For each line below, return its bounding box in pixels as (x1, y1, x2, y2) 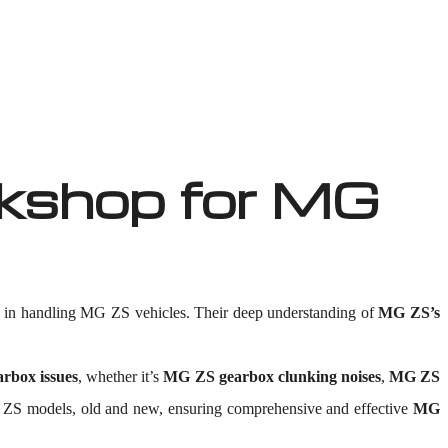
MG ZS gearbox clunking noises (163, 368, 381, 385)
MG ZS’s (378, 304, 441, 321)
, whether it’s (78, 368, 164, 385)
